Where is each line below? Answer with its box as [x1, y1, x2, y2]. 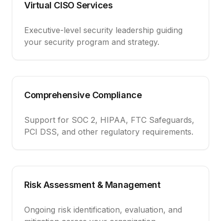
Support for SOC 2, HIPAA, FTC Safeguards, [24, 115, 194, 125]
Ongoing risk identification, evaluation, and [24, 205, 182, 215]
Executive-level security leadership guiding [24, 25, 183, 35]
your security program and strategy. [24, 37, 159, 47]
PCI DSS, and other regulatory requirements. [24, 127, 193, 137]
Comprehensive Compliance [24, 90, 142, 100]
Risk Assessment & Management [24, 180, 161, 190]
